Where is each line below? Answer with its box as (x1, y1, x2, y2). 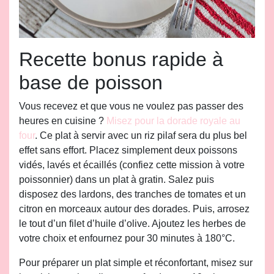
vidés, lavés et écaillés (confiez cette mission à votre (19, 160, 245, 171)
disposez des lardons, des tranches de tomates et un (19, 189, 246, 200)
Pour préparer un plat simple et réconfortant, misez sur (19, 257, 253, 268)
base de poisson (19, 72, 163, 94)
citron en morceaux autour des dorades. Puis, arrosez (19, 204, 250, 215)
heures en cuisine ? (19, 116, 106, 127)
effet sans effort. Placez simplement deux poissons (19, 145, 237, 156)
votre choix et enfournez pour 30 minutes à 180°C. (19, 233, 235, 244)
